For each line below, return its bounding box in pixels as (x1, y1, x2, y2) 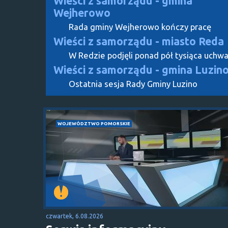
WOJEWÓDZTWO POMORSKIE (58, 120, 130, 126)
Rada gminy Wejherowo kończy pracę (69, 21, 211, 32)
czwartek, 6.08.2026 (46, 212, 103, 219)
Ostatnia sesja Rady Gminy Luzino (69, 78, 197, 89)
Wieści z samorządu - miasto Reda (53, 35, 224, 47)
